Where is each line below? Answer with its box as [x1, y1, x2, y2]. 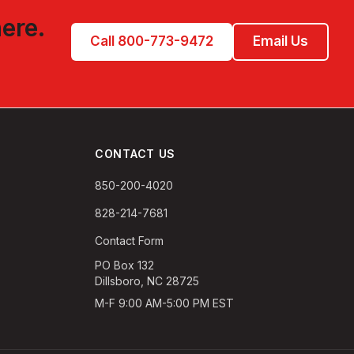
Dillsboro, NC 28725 [95, 274, 199, 288]
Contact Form [95, 234, 164, 248]
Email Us [253, 33, 308, 50]
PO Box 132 [95, 258, 154, 273]
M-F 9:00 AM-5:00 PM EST [95, 296, 234, 311]
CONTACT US [95, 147, 175, 161]
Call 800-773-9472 [90, 33, 213, 50]
